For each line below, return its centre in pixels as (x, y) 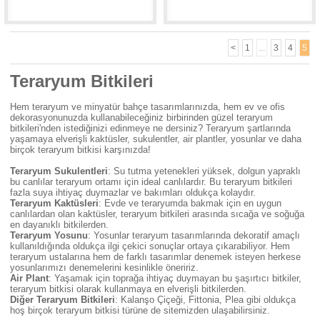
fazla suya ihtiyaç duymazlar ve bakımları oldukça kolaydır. (132, 192)
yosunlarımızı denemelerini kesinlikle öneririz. (104, 267)
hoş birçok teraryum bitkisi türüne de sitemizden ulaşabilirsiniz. (140, 310)
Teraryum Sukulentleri (59, 171)
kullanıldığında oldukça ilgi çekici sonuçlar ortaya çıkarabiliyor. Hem (150, 246)
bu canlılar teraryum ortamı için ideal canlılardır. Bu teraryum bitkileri (151, 181)
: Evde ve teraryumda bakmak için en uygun (190, 203)
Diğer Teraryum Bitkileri (62, 299)
